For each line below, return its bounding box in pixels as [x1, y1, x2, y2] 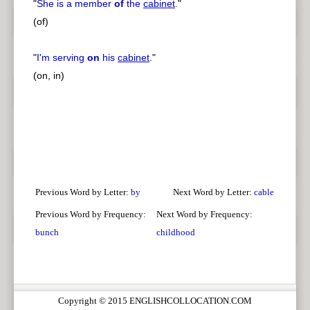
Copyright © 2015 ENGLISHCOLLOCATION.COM [58, 295, 252, 306]
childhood [156, 227, 195, 237]
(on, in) [33, 70, 64, 82]
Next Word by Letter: [173, 187, 254, 197]
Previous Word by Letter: [35, 187, 131, 197]
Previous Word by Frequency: [35, 209, 146, 219]
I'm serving [37, 52, 87, 64]
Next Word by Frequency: [156, 209, 253, 219]
